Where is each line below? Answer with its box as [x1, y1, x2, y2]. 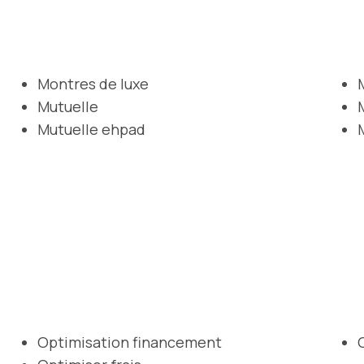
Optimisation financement [37, 331, 222, 352]
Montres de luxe [37, 73, 149, 93]
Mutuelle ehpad [37, 119, 145, 139]
